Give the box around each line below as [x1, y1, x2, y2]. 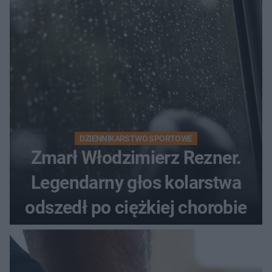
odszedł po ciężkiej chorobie [25, 197, 247, 219]
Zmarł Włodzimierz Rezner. [30, 147, 242, 169]
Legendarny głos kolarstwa [31, 172, 241, 194]
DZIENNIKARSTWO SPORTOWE [80, 134, 192, 144]
